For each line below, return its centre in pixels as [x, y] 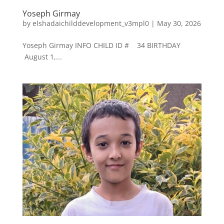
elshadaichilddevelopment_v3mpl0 [90, 23]
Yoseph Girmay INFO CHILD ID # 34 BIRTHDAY [102, 45]
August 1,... [42, 56]
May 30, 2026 [179, 23]
